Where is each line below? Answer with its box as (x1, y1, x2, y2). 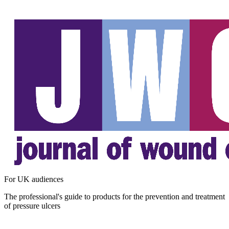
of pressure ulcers (4, 201, 60, 210)
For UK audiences (4, 175, 63, 184)
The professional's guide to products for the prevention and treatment (4, 192, 225, 201)
